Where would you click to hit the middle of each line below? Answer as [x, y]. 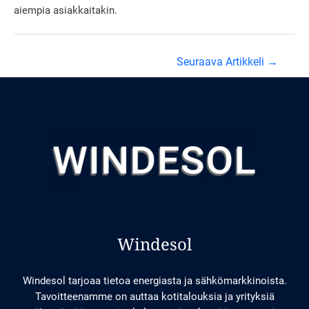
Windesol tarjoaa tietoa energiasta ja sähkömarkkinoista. [154, 280]
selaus [28, 72]
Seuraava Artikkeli [221, 62]
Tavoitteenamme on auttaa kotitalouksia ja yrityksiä [154, 296]
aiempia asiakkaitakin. [66, 11]
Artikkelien [38, 56]
